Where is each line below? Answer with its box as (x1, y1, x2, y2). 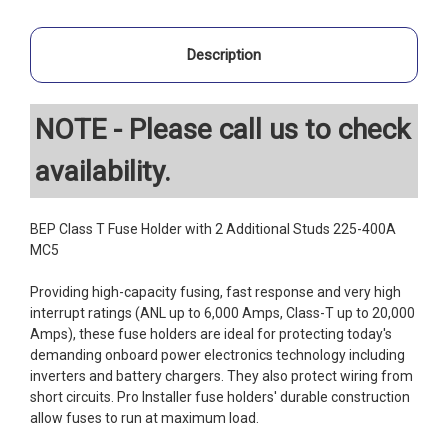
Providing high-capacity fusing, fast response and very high (30, 283, 401, 300)
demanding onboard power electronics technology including (30, 346, 405, 363)
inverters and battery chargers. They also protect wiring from (30, 367, 413, 384)
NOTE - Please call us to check (35, 112, 410, 146)
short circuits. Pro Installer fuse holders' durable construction (30, 388, 410, 405)
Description (187, 45, 261, 64)
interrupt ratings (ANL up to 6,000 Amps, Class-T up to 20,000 (30, 304, 415, 321)
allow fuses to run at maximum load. (30, 409, 259, 426)
